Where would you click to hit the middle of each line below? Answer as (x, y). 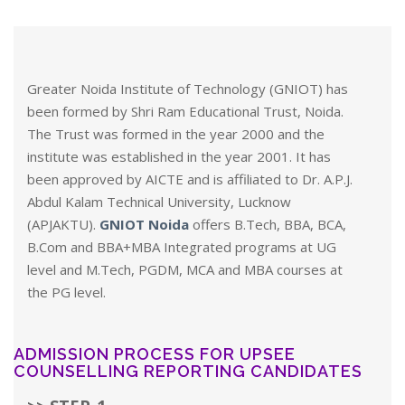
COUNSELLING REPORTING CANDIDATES (188, 371)
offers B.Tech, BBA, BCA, (269, 224)
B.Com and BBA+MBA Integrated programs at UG (182, 247)
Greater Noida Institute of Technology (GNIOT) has (188, 89)
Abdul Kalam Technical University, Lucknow (159, 202)
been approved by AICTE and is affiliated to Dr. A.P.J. (190, 179)
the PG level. (66, 292)
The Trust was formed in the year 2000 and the (176, 134)
